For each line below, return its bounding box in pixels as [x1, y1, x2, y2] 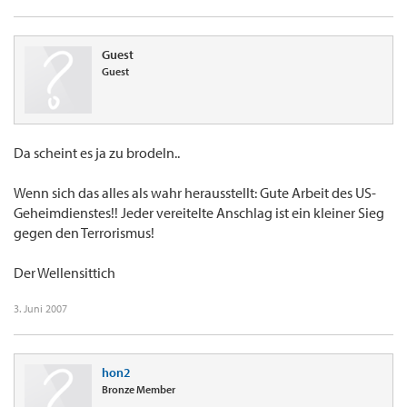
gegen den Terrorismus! [14, 223, 154, 243]
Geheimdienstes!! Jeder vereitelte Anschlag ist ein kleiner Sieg [14, 203, 384, 223]
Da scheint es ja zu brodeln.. [14, 144, 180, 163]
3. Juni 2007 [14, 302, 67, 316]
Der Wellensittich [14, 263, 115, 283]
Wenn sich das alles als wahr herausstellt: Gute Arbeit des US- [14, 184, 376, 203]
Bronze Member [102, 382, 175, 397]
